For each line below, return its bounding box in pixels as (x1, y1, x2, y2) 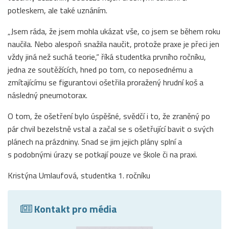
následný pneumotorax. (8, 88, 87, 101)
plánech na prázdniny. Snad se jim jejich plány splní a (8, 135, 182, 148)
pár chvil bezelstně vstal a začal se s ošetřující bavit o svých (8, 122, 214, 135)
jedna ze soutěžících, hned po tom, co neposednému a (8, 63, 193, 76)
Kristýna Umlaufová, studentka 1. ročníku (8, 169, 150, 181)
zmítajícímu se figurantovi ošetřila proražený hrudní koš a (8, 76, 203, 88)
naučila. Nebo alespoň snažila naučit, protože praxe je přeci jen (8, 37, 219, 50)
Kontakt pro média (32, 200, 117, 217)
